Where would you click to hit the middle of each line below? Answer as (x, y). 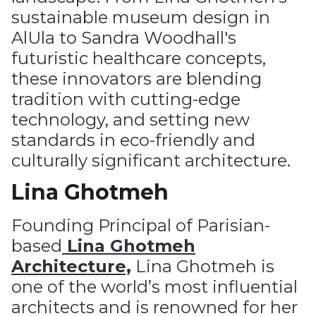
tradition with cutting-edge (126, 99)
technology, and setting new (130, 120)
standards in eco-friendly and (133, 140)
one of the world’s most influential (154, 287)
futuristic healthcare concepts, (139, 58)
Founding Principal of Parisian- (141, 225)
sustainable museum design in (141, 17)
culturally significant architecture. (151, 160)
